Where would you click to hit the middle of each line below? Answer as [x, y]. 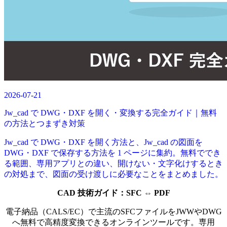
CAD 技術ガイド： [91, 193]
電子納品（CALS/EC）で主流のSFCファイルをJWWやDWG [113, 211]
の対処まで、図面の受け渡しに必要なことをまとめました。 [113, 174]
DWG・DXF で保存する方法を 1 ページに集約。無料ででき [112, 153]
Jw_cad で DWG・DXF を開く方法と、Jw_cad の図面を [103, 142]
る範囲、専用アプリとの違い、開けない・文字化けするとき [113, 163]
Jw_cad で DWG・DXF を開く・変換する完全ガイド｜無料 [110, 112]
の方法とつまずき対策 [45, 123]
